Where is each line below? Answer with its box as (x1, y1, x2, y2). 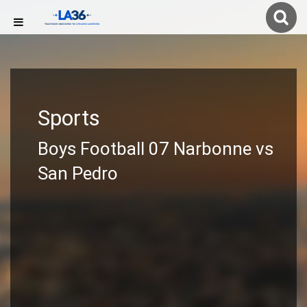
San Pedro (38, 163, 118, 184)
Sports (38, 105, 100, 131)
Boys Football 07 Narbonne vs (38, 138, 273, 159)
